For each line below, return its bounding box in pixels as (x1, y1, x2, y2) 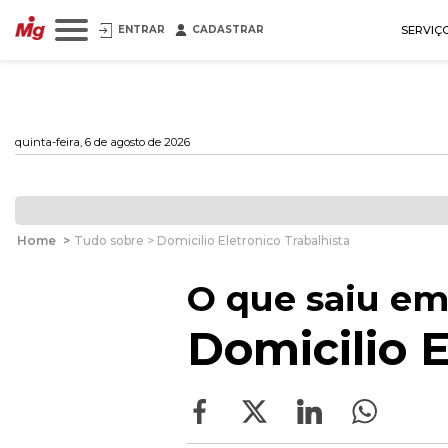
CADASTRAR (192, 23, 264, 36)
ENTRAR (118, 23, 165, 36)
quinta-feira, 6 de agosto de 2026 (15, 135, 190, 149)
